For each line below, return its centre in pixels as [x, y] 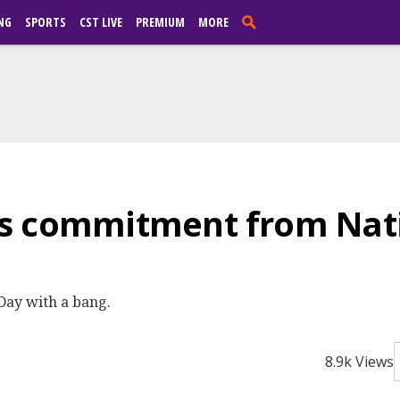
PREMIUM [160, 22]
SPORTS [46, 22]
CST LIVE [101, 22]
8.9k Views [359, 362]
